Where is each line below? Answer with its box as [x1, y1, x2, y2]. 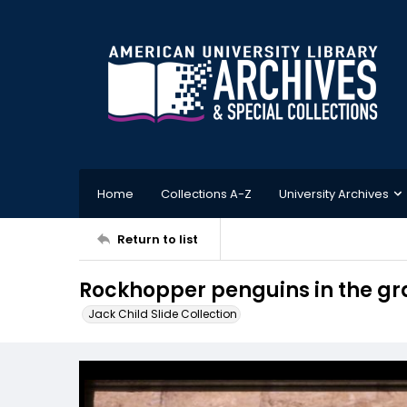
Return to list [117, 230, 198, 248]
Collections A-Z [161, 184, 252, 203]
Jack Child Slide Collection [88, 306, 237, 322]
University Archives [279, 184, 389, 203]
